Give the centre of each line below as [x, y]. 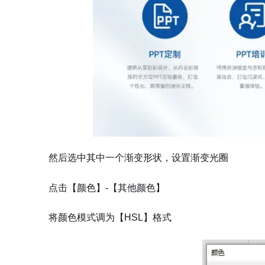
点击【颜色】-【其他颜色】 [107, 188]
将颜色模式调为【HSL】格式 [110, 218]
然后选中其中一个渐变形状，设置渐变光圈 [138, 158]
